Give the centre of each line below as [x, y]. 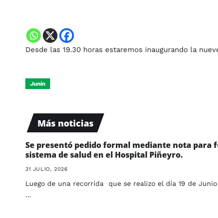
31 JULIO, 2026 [47, 169]
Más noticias [65, 123]
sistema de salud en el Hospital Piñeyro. [104, 155]
